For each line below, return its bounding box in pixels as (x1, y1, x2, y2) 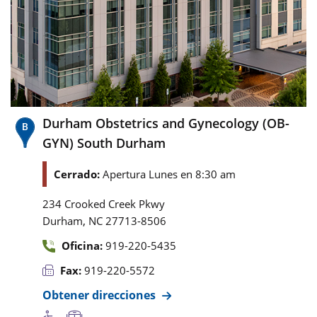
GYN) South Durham (42, 134, 166, 151)
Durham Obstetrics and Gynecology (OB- (42, 114, 289, 132)
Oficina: (62, 238, 103, 253)
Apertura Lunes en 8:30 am (103, 166, 236, 181)
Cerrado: (54, 166, 103, 181)
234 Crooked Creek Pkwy (42, 196, 165, 211)
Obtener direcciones (42, 287, 156, 303)
